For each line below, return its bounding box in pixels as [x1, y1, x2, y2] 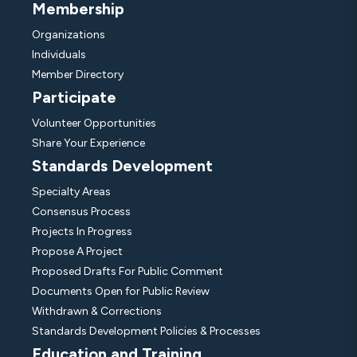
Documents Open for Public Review [32, 284, 210, 299]
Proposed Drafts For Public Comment [32, 265, 223, 279]
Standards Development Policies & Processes [32, 324, 261, 339]
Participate [32, 88, 116, 108]
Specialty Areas [32, 185, 111, 199]
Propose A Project [32, 245, 123, 259]
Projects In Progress [32, 225, 132, 239]
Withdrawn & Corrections [32, 304, 162, 319]
